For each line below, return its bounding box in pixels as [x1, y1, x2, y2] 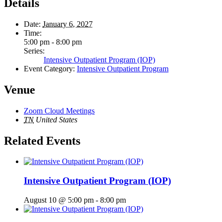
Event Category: [24, 64, 75, 73]
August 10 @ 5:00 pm [24, 195, 94, 204]
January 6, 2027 [43, 19, 93, 28]
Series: [24, 46, 45, 55]
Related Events [4, 134, 80, 147]
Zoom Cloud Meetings [24, 106, 95, 115]
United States [36, 115, 77, 124]
